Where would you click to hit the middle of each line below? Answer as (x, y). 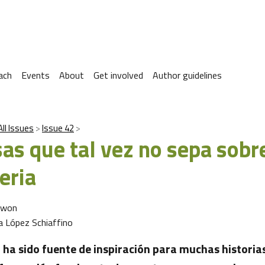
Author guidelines (187, 75)
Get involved (118, 75)
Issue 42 (58, 128)
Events (35, 75)
